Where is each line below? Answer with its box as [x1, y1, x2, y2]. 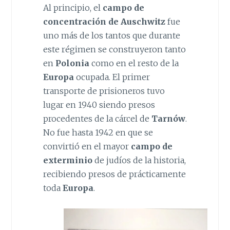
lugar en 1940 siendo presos [43, 99, 155, 110]
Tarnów [151, 113, 185, 124]
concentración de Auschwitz [43, 16, 165, 27]
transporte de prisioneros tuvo [43, 85, 165, 96]
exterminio [43, 155, 92, 165]
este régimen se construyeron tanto [43, 44, 186, 54]
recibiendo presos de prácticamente [43, 168, 186, 179]
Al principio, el [43, 2, 103, 13]
